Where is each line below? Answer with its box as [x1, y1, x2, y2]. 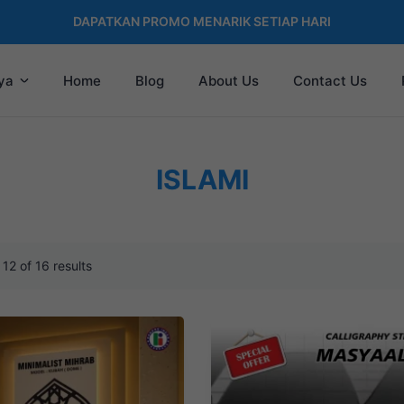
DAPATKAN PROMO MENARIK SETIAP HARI [73, 14, 331, 29]
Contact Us [292, 72, 367, 89]
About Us [197, 72, 259, 89]
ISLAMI [155, 163, 249, 196]
